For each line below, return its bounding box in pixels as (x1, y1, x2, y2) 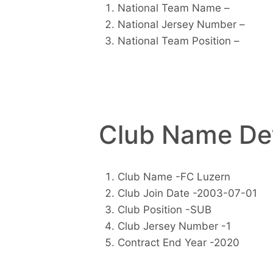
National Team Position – (117, 34, 239, 47)
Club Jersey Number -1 (117, 220, 231, 233)
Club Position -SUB (117, 204, 211, 216)
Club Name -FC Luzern (117, 171, 230, 183)
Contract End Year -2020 (117, 236, 239, 249)
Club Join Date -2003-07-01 (117, 187, 257, 200)
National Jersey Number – (117, 18, 245, 30)
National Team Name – (117, 1, 230, 14)
